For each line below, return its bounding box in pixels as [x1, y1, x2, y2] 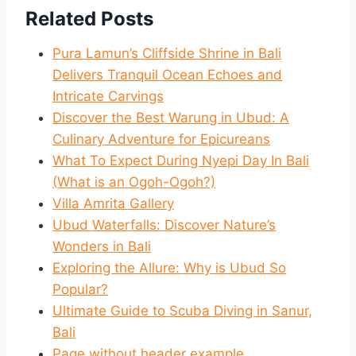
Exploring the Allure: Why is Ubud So [52, 259, 286, 276]
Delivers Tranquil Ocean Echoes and [52, 66, 282, 83]
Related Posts [25, 6, 153, 30]
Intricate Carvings [52, 87, 164, 104]
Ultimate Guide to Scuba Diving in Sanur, [52, 302, 312, 319]
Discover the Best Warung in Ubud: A [52, 109, 289, 126]
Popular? [52, 281, 108, 297]
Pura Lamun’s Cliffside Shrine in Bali [52, 44, 281, 61]
